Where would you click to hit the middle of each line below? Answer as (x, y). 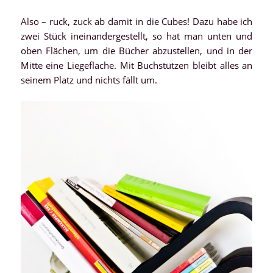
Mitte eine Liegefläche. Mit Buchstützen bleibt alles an (136, 66)
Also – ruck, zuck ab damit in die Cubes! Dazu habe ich (136, 22)
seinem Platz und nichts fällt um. (89, 80)
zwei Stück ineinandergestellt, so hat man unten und (136, 36)
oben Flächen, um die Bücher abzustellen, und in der (136, 51)
